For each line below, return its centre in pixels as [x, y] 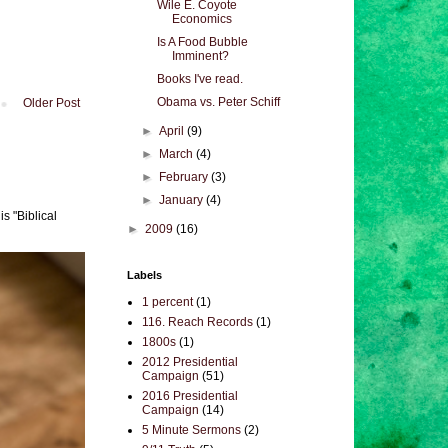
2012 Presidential [190, 362]
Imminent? [200, 56]
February [185, 177]
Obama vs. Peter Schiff [218, 102]
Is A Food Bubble [202, 42]
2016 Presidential [190, 396]
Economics [201, 19]
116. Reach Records [197, 322]
